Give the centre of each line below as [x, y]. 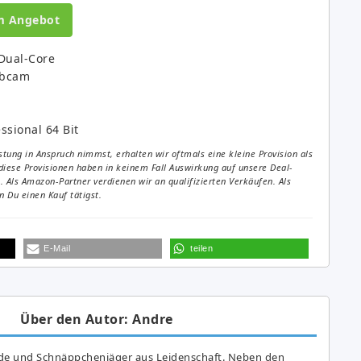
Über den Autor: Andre [97, 319]
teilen [201, 248]
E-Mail [57, 248]
